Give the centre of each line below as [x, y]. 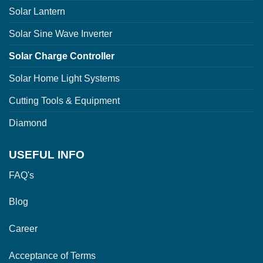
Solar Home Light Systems [64, 78]
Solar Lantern [37, 11]
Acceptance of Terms [52, 255]
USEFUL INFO [47, 155]
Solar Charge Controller [62, 56]
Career [23, 229]
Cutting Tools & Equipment [64, 101]
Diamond [28, 123]
